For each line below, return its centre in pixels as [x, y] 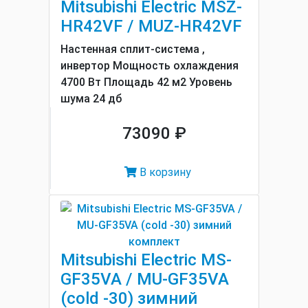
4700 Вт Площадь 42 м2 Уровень [146, 82]
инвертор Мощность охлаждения [150, 66]
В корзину [164, 172]
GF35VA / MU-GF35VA [145, 279]
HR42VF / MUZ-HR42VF [151, 26]
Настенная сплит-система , [133, 49]
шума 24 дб [91, 99]
